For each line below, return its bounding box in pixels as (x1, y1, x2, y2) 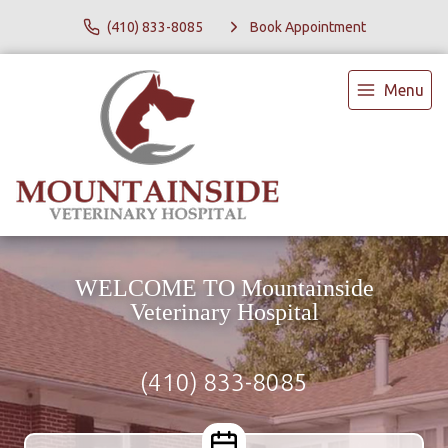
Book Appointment (249, 18, 366, 35)
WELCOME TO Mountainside (74, 275, 374, 301)
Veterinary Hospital (129, 299, 319, 325)
